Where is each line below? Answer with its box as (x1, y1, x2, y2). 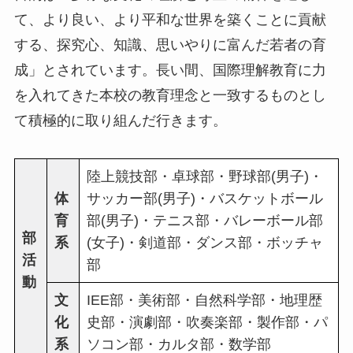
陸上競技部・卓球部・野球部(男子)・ (86, 169, 323, 185)
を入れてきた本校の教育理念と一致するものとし (13, 87, 326, 104)
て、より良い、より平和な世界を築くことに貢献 (13, 12, 326, 28)
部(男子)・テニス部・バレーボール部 (86, 213, 323, 229)
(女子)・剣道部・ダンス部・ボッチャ (86, 235, 323, 251)
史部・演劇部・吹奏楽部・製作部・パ (86, 314, 328, 331)
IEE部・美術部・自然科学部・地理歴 (86, 292, 322, 309)
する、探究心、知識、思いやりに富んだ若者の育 (13, 37, 326, 54)
